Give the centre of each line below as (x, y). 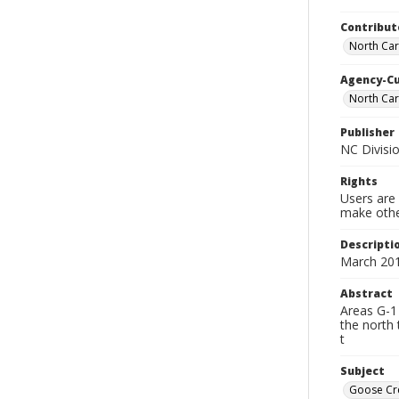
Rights (359, 181)
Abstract (366, 293)
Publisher (367, 132)
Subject (362, 371)
